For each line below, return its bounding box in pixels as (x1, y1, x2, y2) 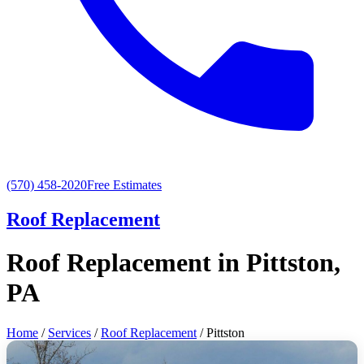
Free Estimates (87, 178, 162, 192)
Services (48, 325, 91, 340)
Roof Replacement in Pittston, (6, 248, 340, 278)
